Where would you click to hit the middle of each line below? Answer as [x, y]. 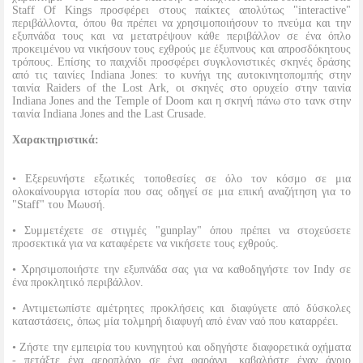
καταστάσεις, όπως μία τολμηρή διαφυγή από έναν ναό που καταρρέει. [175, 321]
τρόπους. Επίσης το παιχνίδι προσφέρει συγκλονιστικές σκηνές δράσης [181, 62]
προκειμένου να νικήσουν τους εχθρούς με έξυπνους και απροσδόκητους [181, 49]
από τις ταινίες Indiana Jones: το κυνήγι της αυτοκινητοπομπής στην [181, 75]
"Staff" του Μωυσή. [59, 205]
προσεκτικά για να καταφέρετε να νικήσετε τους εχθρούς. [145, 243]
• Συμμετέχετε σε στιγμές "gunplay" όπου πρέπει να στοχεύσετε [181, 231]
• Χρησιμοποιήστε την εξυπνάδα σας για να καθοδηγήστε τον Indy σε [181, 269]
